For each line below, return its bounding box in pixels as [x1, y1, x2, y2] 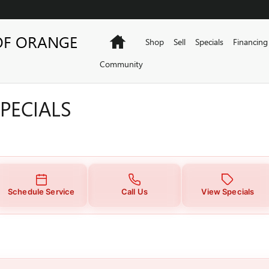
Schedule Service [8, 186, 75, 196]
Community [99, 58, 143, 70]
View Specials [201, 186, 255, 196]
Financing [232, 36, 268, 47]
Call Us [121, 186, 148, 196]
